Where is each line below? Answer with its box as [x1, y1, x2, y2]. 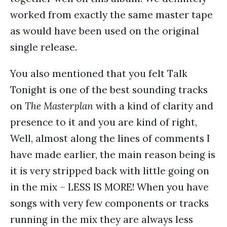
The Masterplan [25, 100, 93, 112]
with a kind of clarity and [93, 100, 213, 112]
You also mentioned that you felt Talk [10, 67, 187, 80]
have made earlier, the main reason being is [10, 148, 215, 161]
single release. [10, 41, 77, 53]
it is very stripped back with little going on [10, 165, 209, 177]
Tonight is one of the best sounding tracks [10, 84, 208, 96]
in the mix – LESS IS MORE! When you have [10, 181, 209, 193]
